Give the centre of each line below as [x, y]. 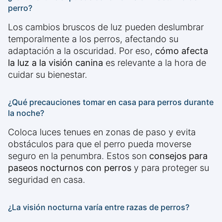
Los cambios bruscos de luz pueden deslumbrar [106, 27]
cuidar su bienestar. [48, 75]
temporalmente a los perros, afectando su [93, 39]
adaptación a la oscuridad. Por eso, [82, 51]
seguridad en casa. [47, 180]
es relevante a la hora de [155, 63]
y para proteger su [170, 168]
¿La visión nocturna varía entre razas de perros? [99, 207]
